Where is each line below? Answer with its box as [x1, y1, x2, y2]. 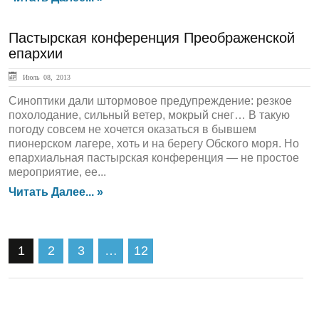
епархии [9, 46, 63, 61]
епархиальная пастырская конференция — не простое [9, 152, 299, 164]
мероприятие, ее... [9, 166, 106, 178]
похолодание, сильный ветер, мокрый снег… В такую [9, 109, 290, 121]
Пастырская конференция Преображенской [9, 30, 295, 46]
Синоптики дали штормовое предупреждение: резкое [9, 95, 292, 107]
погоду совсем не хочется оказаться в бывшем [9, 123, 256, 135]
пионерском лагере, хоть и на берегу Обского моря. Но [9, 137, 299, 150]
